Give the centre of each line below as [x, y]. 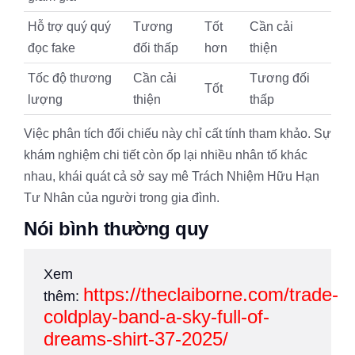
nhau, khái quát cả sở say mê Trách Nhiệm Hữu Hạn [172, 176]
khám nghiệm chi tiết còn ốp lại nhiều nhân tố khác [166, 155]
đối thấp [156, 48]
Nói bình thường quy [116, 229]
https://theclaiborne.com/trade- [211, 294]
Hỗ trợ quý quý [69, 27]
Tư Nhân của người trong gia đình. [122, 198]
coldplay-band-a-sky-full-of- [157, 317]
